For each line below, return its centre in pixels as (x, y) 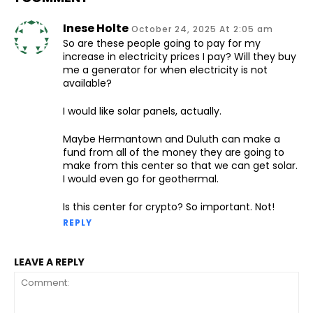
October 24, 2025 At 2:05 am (202, 29)
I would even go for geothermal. (141, 179)
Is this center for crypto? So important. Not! (169, 207)
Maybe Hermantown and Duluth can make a (172, 139)
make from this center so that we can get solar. (180, 166)
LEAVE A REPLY (49, 262)
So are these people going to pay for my (162, 44)
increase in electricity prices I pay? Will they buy (180, 57)
